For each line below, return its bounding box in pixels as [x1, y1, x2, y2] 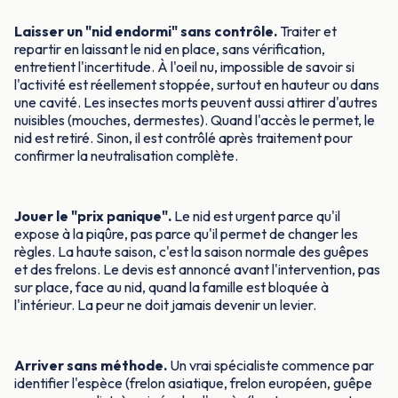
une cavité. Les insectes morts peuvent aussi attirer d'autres [14, 93, 378, 112]
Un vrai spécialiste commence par [167, 356, 374, 375]
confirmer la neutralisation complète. [14, 147, 238, 165]
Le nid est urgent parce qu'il [171, 207, 340, 226]
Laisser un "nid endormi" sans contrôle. [14, 22, 277, 41]
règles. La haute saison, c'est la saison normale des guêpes [14, 243, 369, 261]
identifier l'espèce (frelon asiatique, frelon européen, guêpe [14, 374, 372, 393]
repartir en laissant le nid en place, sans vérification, [14, 40, 325, 59]
